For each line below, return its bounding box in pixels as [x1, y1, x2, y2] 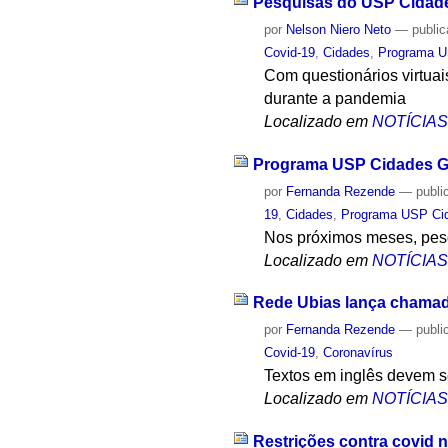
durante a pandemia [264, 89, 407, 107]
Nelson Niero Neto [286, 21, 392, 37]
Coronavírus [323, 345, 394, 361]
